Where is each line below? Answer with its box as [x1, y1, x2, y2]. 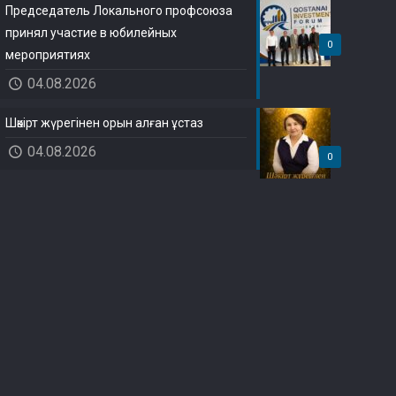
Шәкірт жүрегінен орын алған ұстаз [5, 116, 204, 130]
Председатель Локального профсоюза [5, 4, 233, 18]
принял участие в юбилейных [5, 26, 178, 40]
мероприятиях [5, 48, 91, 62]
